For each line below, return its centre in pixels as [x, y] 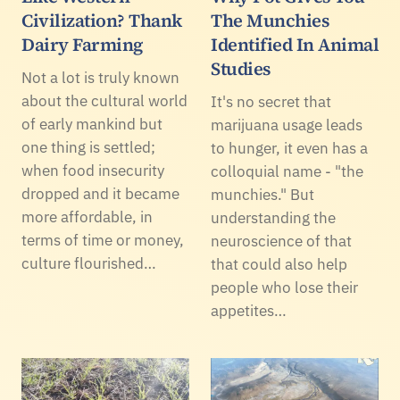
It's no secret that [271, 102]
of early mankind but [92, 125]
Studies [241, 69]
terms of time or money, [103, 241]
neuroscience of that [281, 242]
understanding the [273, 218]
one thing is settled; [88, 148]
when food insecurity [93, 171]
